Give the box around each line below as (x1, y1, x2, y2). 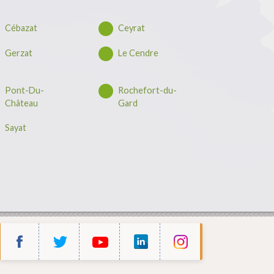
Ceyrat (118, 23, 145, 34)
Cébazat (5, 23, 37, 34)
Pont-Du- (5, 84, 44, 95)
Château (5, 97, 38, 108)
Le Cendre (118, 47, 158, 58)
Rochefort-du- (118, 84, 177, 95)
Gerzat (5, 47, 32, 58)
